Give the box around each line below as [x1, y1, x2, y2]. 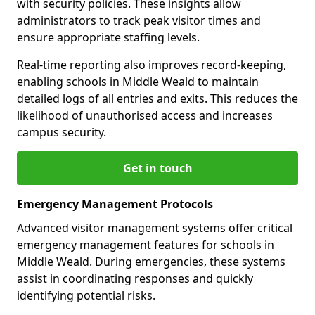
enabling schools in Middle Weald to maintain [17, 74, 259, 90]
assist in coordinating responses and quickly [17, 271, 253, 287]
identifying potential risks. [17, 288, 155, 304]
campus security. [17, 124, 106, 141]
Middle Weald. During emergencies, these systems [17, 254, 285, 270]
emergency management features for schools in [17, 237, 274, 253]
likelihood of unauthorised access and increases [17, 108, 273, 124]
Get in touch [122, 160, 193, 176]
